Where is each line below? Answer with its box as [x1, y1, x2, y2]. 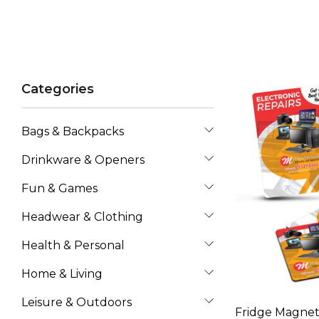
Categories [21, 81, 94, 97]
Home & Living [21, 267, 103, 281]
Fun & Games [21, 182, 98, 195]
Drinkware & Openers [21, 153, 145, 167]
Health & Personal [21, 239, 125, 252]
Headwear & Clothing [21, 210, 143, 224]
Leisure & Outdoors [21, 296, 132, 309]
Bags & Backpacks [21, 125, 124, 138]
